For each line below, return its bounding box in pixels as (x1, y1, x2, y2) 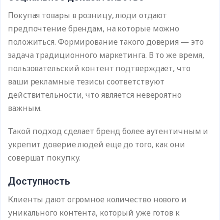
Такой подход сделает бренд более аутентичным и (8, 126, 209, 137)
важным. (8, 103, 42, 113)
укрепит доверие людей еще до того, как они (8, 139, 185, 150)
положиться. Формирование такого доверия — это (8, 36, 204, 47)
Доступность (8, 175, 70, 187)
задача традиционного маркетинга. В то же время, (8, 50, 205, 60)
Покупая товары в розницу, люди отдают (8, 10, 167, 21)
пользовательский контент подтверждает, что (8, 63, 191, 74)
